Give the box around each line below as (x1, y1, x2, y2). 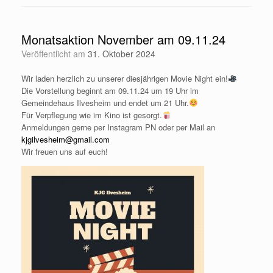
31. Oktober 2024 (88, 47, 155, 60)
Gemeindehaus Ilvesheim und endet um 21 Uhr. (21, 96, 189, 108)
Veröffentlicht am (26, 47, 88, 60)
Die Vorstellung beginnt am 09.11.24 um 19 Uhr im (21, 84, 199, 96)
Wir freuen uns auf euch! (21, 145, 108, 157)
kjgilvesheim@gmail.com (21, 133, 110, 145)
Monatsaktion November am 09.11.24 (21, 30, 225, 48)
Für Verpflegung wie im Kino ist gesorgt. (21, 108, 162, 121)
